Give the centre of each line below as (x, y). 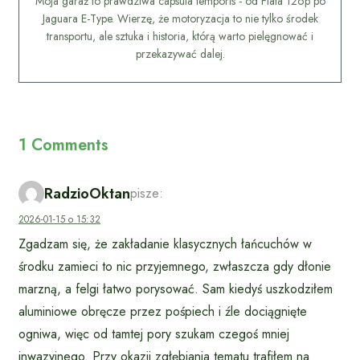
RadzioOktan (87, 193)
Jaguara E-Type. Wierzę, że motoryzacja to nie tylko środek (180, 19)
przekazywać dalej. (180, 54)
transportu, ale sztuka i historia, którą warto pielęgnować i (180, 37)
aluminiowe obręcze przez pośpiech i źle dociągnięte (163, 312)
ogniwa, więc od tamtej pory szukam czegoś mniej (154, 334)
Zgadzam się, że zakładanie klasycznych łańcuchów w (165, 244)
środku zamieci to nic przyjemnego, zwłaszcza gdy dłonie (175, 267)
